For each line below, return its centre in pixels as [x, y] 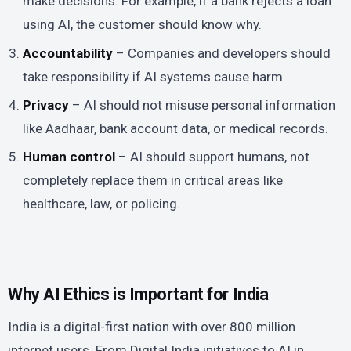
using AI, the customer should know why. [143, 25]
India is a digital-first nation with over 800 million [152, 326]
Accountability [68, 53]
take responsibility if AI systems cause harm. [155, 76]
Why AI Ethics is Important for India [138, 295]
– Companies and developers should [222, 53]
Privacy [46, 105]
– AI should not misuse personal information [203, 105]
